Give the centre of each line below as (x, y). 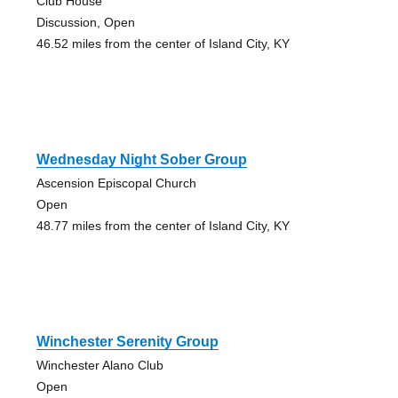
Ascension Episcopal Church (116, 183)
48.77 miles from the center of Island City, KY (163, 226)
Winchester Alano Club (99, 366)
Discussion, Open (85, 23)
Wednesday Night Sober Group (141, 160)
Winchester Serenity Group (127, 342)
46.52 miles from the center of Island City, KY (163, 44)
